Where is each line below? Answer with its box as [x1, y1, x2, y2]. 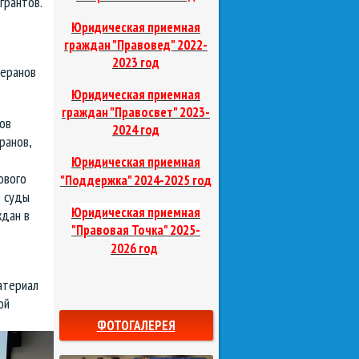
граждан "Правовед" [64, 36, 175, 54]
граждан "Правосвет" [62, 103, 177, 122]
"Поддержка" [60, 171, 131, 190]
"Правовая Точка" [71, 221, 167, 240]
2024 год [112, 121, 159, 139]
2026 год [111, 240, 158, 258]
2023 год [112, 54, 159, 72]
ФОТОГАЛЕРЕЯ [96, 317, 175, 335]
